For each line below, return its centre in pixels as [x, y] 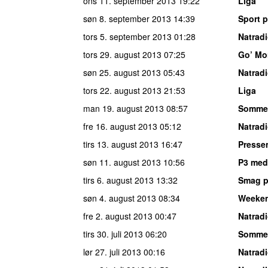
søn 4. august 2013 [120, 198]
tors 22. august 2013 [122, 90]
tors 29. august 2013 [122, 54]
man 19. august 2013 [124, 108]
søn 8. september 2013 [127, 18]
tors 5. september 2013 [127, 36]
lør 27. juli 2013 [112, 252]
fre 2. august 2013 [118, 216]
